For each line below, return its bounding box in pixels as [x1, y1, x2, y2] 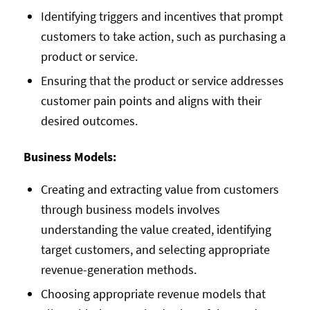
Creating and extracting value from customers [40, 181, 279, 198]
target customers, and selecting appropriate [40, 241, 270, 258]
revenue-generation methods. [40, 262, 197, 278]
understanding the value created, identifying [40, 221, 271, 238]
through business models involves [40, 201, 220, 218]
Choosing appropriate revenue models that [40, 286, 266, 302]
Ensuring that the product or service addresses [40, 72, 284, 89]
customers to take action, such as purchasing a [40, 28, 286, 44]
